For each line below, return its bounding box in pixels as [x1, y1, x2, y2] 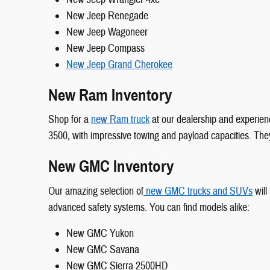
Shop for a [48, 113, 91, 127]
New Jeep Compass [66, 41, 145, 55]
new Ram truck [91, 113, 149, 127]
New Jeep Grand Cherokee [66, 57, 172, 72]
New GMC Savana [66, 242, 139, 257]
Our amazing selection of [48, 184, 143, 198]
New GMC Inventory [48, 156, 174, 177]
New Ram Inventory [48, 84, 172, 105]
